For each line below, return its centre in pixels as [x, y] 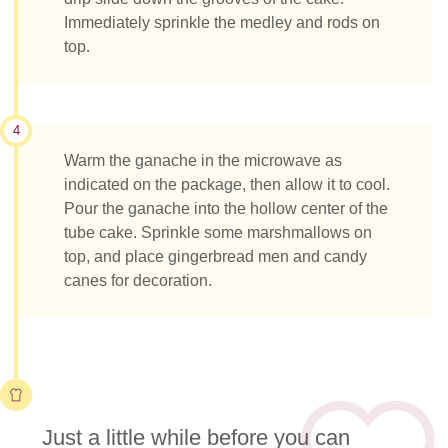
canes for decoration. [138, 280]
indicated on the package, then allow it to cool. [227, 184]
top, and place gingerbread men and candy [215, 256]
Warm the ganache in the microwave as [203, 160]
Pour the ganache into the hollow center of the [226, 208]
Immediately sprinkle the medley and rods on [222, 23]
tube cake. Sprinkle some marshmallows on [218, 232]
